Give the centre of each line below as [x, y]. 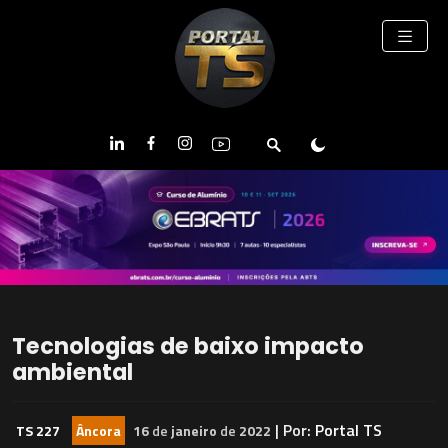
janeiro [194, 431]
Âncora [98, 431]
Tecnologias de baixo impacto [188, 346]
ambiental [72, 372]
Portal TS [348, 430]
